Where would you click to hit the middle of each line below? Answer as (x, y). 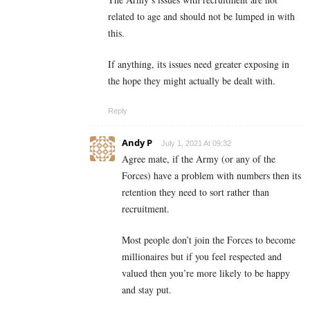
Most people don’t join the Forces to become (209, 240)
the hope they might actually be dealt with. (192, 81)
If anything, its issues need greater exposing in (199, 64)
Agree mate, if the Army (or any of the (199, 159)
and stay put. (147, 290)
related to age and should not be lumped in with (201, 17)
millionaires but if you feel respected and (202, 257)
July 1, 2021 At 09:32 (196, 144)
